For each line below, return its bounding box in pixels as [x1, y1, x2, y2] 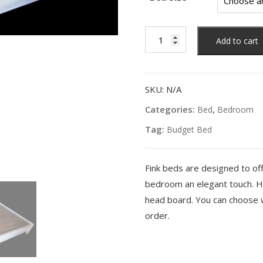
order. [144, 210, 170, 222]
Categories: [144, 103, 197, 116]
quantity [144, 69, 183, 82]
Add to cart [215, 35, 258, 47]
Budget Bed [166, 124, 212, 136]
